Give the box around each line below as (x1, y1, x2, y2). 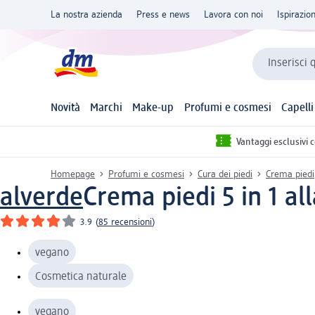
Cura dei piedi (198, 169, 252, 179)
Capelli (281, 103, 314, 115)
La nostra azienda (51, 10, 122, 20)
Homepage (51, 169, 95, 179)
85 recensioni (98, 217, 152, 227)
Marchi (90, 103, 123, 115)
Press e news (136, 10, 190, 20)
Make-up (132, 103, 174, 115)
